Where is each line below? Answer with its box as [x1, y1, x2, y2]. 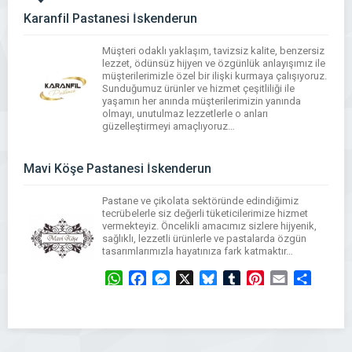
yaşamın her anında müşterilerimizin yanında [102, 95, 301, 107]
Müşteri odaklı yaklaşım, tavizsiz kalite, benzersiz [102, 45, 324, 57]
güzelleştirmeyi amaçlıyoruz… [102, 120, 235, 132]
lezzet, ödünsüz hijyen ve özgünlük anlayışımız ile [102, 57, 325, 69]
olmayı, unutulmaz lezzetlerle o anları [102, 108, 268, 119]
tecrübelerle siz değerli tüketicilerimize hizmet [102, 207, 308, 219]
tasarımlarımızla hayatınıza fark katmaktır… [102, 245, 293, 257]
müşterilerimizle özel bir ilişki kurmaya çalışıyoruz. [102, 70, 327, 82]
